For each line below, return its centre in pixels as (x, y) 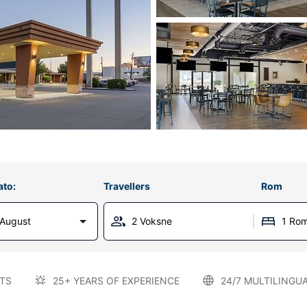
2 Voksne (151, 221)
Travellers (126, 186)
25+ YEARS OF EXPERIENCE (116, 281)
